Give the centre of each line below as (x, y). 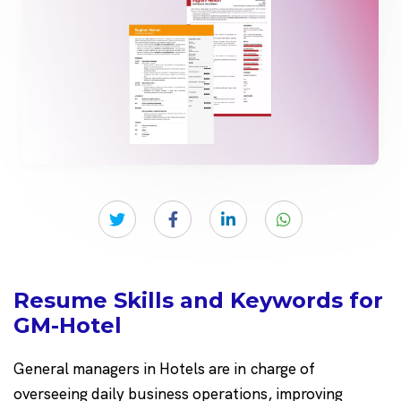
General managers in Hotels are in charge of (164, 369)
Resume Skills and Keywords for (198, 301)
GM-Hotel (68, 326)
